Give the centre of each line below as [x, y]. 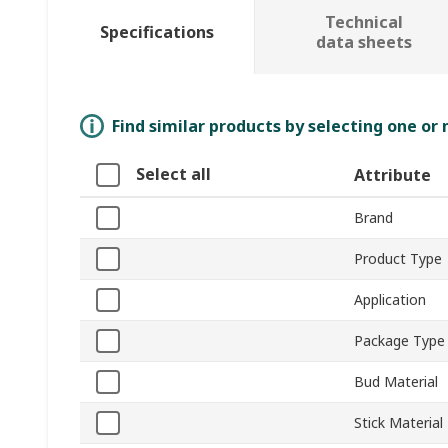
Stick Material [398, 423]
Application [390, 300]
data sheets [363, 42]
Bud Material [396, 382]
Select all [173, 174]
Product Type [398, 259]
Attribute [392, 175]
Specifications [156, 32]
